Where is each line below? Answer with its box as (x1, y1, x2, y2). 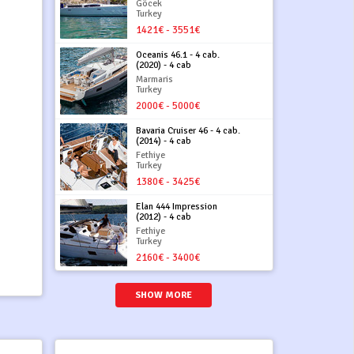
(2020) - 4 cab (136, 58, 192, 71)
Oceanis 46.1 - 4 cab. (136, 48, 220, 61)
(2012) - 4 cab (136, 210, 192, 223)
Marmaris (136, 73, 174, 85)
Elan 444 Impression (136, 200, 218, 213)
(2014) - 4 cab (136, 134, 192, 147)
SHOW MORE (135, 288, 193, 301)
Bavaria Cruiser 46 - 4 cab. (136, 124, 241, 137)
